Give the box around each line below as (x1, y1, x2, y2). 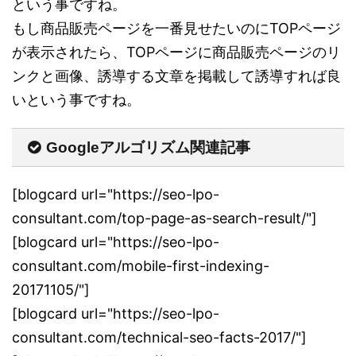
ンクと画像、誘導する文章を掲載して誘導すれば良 (12, 67, 341, 84)
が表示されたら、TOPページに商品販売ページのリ (12, 43, 341, 60)
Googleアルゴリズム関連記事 (46, 138, 250, 156)
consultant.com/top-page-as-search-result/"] (12, 209, 317, 226)
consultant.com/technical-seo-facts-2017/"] (12, 328, 307, 346)
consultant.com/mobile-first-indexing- (12, 257, 269, 274)
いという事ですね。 (12, 91, 141, 108)
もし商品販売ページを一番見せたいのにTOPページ (12, 19, 341, 37)
